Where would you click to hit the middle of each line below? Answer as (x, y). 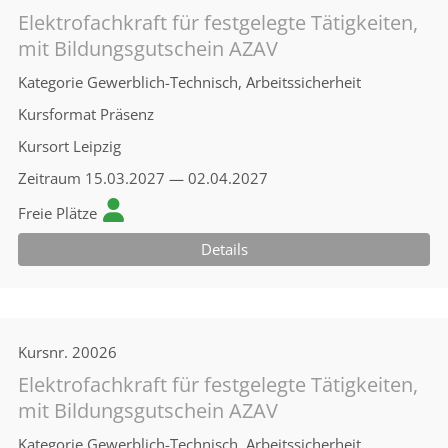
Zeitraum (49, 178)
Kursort (43, 146)
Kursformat (57, 114)
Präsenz (127, 114)
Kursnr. (43, 352)
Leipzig (97, 146)
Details (224, 249)
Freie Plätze (57, 213)
